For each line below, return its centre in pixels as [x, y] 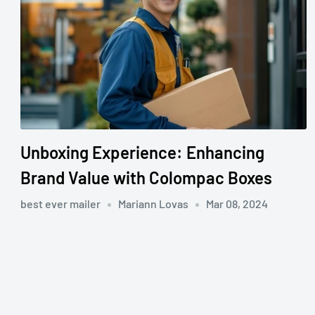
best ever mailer [60, 203]
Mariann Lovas [153, 203]
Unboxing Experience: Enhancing [142, 152]
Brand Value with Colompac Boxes [146, 177]
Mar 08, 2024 [237, 203]
